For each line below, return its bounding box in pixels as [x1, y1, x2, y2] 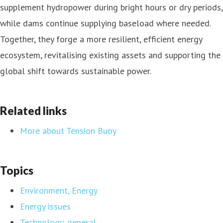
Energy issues [20, 200, 71, 212]
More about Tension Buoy [20, 124, 116, 136]
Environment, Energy [20, 184, 98, 196]
